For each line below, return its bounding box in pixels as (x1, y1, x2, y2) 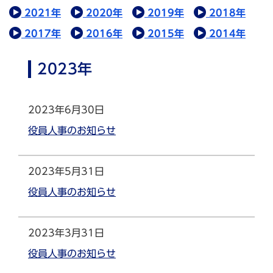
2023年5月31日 (28, 166, 104, 176)
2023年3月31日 (28, 227, 104, 238)
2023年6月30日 (28, 104, 104, 115)
